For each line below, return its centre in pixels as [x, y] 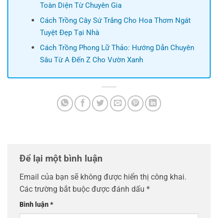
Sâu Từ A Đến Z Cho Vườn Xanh [91, 60]
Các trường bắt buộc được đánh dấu [83, 189]
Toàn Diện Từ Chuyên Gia [81, 6]
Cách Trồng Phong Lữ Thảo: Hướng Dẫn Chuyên [117, 48]
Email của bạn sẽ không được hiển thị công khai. [103, 177]
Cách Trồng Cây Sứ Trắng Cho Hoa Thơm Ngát [115, 21]
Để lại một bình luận [62, 159]
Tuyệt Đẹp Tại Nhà [69, 33]
